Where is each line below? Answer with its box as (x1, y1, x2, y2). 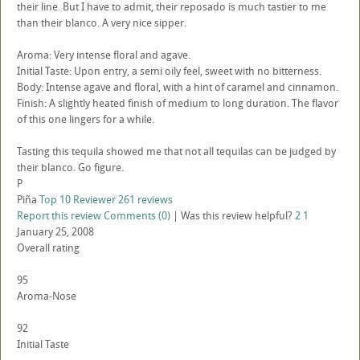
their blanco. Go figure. (17, 160, 124, 174)
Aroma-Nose (17, 288, 76, 303)
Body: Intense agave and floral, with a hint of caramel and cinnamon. (17, 80, 338, 94)
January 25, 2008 (17, 224, 94, 239)
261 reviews (118, 192, 173, 207)
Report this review (17, 208, 101, 223)
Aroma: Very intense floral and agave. (17, 47, 190, 62)
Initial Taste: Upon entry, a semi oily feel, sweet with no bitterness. (17, 63, 321, 78)
